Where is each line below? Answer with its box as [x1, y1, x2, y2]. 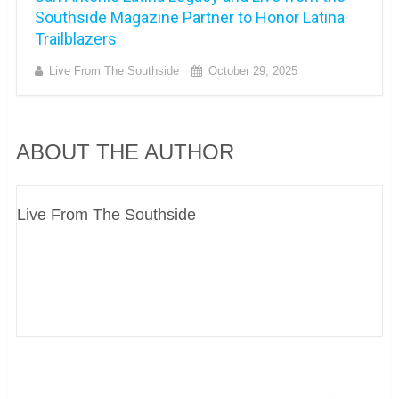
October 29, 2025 [208, 64, 297, 78]
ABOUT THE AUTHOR [15, 140, 234, 165]
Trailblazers [34, 29, 117, 49]
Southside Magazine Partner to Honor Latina [34, 8, 345, 28]
